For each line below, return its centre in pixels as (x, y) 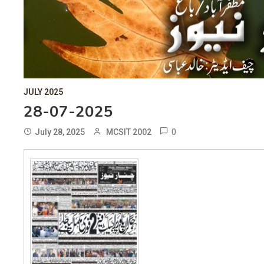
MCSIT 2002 (129, 132)
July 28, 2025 (60, 132)
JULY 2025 (43, 92)
